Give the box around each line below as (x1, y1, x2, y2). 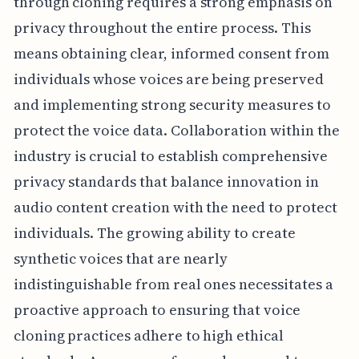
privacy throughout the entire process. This (13, 18, 311, 38)
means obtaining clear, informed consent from (13, 43, 329, 64)
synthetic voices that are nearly (13, 248, 228, 269)
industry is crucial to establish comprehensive (13, 146, 328, 167)
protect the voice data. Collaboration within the (13, 120, 340, 141)
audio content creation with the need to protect (13, 197, 337, 218)
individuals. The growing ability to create (13, 223, 296, 244)
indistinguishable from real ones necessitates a (13, 274, 333, 295)
